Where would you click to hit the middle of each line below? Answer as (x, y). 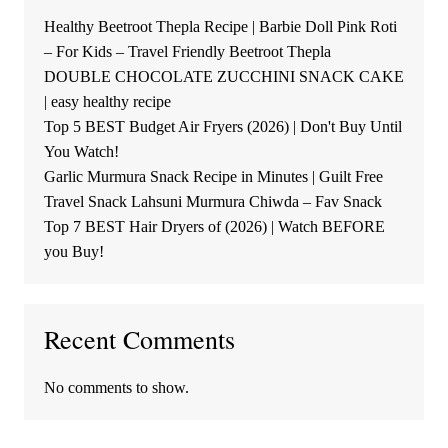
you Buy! (73, 252)
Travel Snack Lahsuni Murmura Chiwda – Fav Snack (212, 202)
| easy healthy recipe (107, 102)
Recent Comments (139, 339)
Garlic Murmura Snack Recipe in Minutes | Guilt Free (213, 177)
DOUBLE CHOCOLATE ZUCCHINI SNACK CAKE (223, 77)
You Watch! (81, 152)
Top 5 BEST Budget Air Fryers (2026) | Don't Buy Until (222, 127)
